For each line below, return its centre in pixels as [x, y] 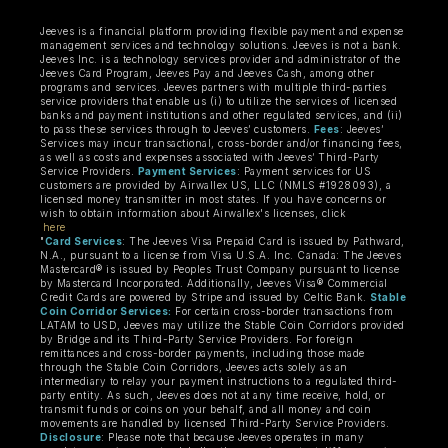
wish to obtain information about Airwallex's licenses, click [193, 212]
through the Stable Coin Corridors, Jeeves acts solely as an [194, 366]
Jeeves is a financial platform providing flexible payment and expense [222, 30]
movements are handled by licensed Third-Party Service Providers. [214, 422]
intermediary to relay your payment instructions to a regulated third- [219, 380]
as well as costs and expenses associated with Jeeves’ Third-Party [210, 156]
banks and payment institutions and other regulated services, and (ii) [221, 114]
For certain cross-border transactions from [282, 310]
